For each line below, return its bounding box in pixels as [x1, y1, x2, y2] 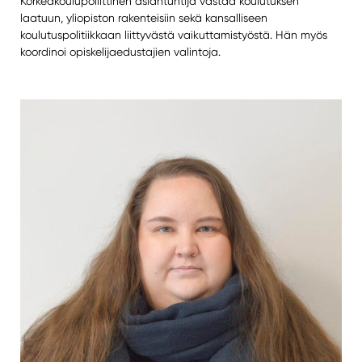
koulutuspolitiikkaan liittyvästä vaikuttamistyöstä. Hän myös [19, 27, 327, 41]
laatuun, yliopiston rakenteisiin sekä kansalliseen [19, 11, 267, 24]
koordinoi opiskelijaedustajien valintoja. [19, 44, 221, 58]
